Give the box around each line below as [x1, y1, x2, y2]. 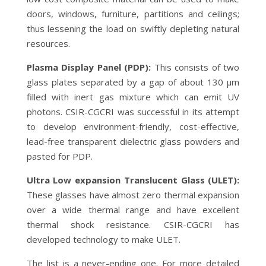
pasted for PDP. [26, 150, 93, 162]
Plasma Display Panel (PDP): [26, 61, 151, 73]
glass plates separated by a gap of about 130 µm [26, 75, 240, 88]
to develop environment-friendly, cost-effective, [26, 120, 240, 132]
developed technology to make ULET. [26, 233, 180, 245]
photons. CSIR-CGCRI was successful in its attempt [26, 105, 240, 118]
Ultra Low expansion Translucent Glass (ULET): [26, 173, 240, 186]
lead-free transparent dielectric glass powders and [26, 135, 240, 147]
